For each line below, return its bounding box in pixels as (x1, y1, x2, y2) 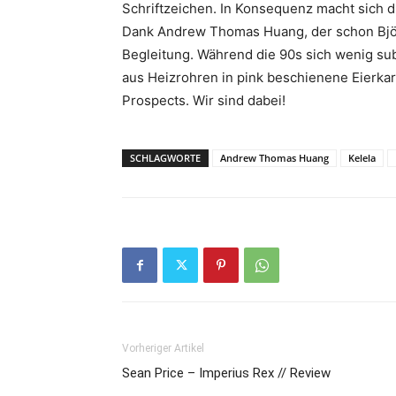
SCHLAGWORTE (130, 151, 201, 165)
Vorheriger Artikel (122, 342, 204, 355)
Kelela (348, 151, 376, 165)
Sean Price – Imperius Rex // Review (122, 365, 331, 382)
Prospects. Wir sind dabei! (122, 92, 286, 110)
